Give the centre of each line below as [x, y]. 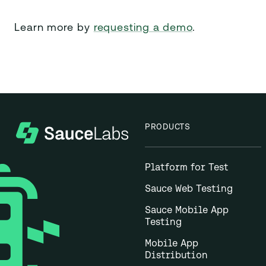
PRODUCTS [168, 126]
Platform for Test [187, 167]
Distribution [176, 255]
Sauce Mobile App [187, 210]
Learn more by [54, 28]
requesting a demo [143, 28]
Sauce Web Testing [189, 188]
